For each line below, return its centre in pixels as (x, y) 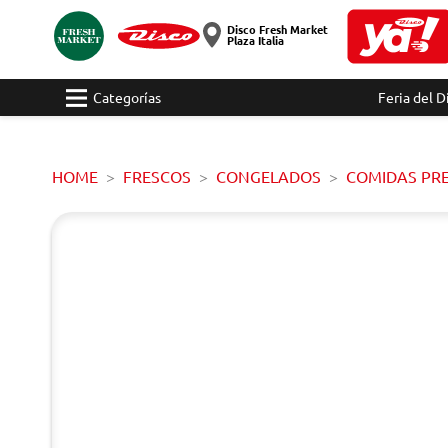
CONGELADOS (268, 176)
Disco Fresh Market (277, 29)
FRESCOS (157, 176)
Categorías (127, 97)
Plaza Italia (255, 40)
